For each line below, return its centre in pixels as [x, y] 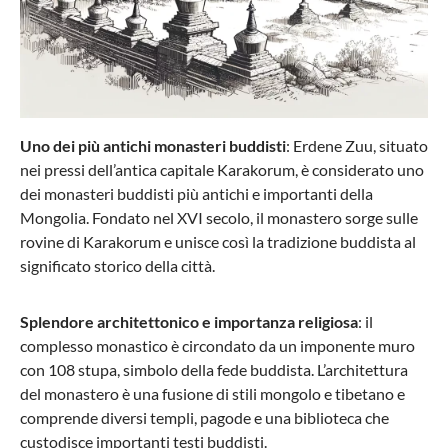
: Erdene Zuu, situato [357, 146]
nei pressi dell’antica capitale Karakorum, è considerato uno [222, 170]
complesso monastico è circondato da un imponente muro [217, 346]
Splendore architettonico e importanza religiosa [189, 322]
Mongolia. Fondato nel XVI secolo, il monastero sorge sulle [219, 218]
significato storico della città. [117, 266]
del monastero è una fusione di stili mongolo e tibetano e [212, 394]
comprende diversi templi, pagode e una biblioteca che [204, 418]
